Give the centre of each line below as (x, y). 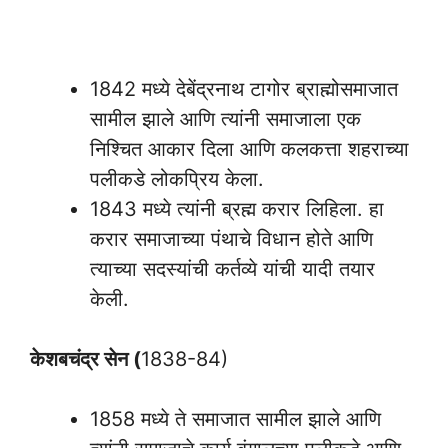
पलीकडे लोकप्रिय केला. (177, 178)
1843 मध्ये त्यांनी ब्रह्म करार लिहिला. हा (237, 208)
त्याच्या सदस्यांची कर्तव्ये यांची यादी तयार (232, 268)
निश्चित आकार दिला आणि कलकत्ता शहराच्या (249, 148)
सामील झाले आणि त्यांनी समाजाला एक (225, 118)
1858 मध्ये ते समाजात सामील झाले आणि (235, 418)
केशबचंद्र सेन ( (85, 358)
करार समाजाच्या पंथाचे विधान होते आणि (231, 238)
